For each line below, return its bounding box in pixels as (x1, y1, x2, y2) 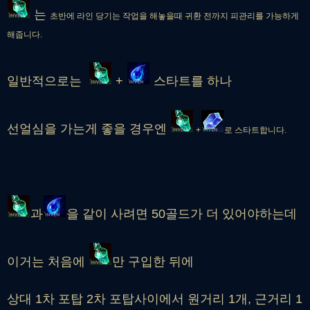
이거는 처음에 (7, 254, 89, 268)
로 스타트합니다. (224, 125, 286, 135)
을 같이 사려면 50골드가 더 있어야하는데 (66, 206, 300, 221)
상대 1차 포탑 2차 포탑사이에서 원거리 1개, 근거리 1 (7, 291, 302, 306)
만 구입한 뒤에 (112, 254, 197, 268)
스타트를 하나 (150, 73, 235, 88)
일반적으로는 (7, 73, 89, 88)
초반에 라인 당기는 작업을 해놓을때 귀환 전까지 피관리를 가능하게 (50, 10, 299, 21)
